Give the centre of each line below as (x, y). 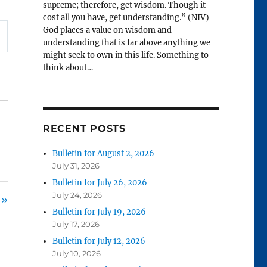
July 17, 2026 (76, 224)
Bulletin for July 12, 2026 (99, 241)
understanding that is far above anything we (126, 43)
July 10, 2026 (77, 254)
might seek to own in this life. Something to (125, 55)
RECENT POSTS (84, 129)
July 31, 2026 (76, 166)
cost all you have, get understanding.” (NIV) (126, 18)
